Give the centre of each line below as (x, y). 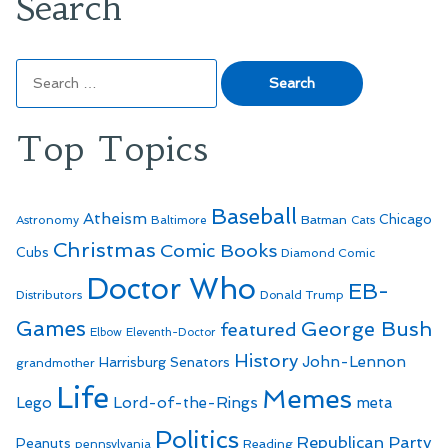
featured (258, 329)
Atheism (115, 218)
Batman (324, 219)
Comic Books (218, 250)
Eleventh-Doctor (171, 332)
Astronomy (47, 219)
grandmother (55, 362)
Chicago (405, 219)
